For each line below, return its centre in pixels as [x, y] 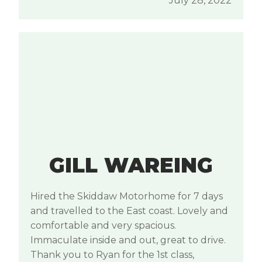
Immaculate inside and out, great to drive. [128, 240]
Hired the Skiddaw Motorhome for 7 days [127, 196]
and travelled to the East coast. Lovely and [129, 211]
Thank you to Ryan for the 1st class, [112, 255]
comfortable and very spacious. [103, 226]
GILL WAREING [131, 166]
